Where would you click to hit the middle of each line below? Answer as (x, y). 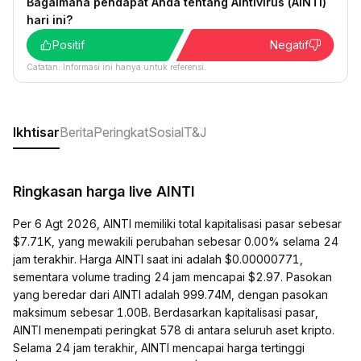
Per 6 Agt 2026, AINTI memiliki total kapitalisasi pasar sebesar (177, 224)
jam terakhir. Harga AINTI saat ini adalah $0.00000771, (158, 259)
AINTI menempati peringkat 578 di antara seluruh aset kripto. (174, 330)
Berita (77, 132)
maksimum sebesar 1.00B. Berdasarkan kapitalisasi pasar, (166, 312)
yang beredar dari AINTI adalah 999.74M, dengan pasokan (170, 295)
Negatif (289, 45)
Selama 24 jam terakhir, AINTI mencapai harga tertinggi (159, 348)
